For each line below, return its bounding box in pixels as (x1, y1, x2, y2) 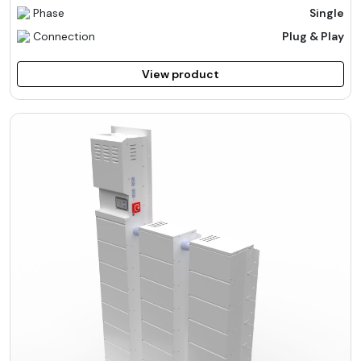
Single (309, 5, 344, 20)
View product (142, 66, 219, 81)
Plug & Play (282, 28, 344, 44)
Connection (33, 28, 95, 44)
